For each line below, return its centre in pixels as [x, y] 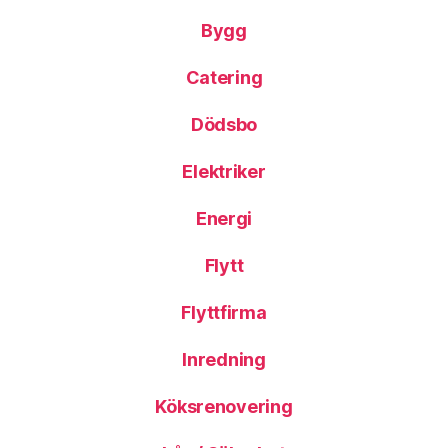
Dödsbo [224, 124]
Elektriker [224, 171]
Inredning [224, 359]
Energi [224, 218]
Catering [224, 77]
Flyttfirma [224, 312]
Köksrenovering [224, 406]
